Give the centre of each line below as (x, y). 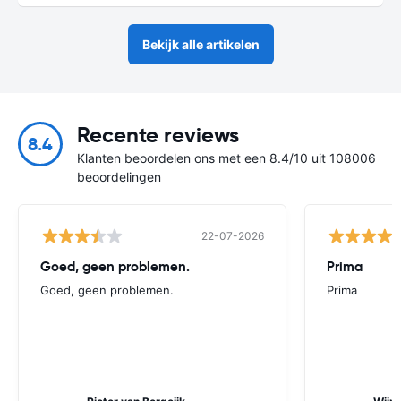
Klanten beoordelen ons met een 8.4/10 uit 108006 (226, 158)
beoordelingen (119, 176)
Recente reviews (158, 135)
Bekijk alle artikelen (200, 44)
